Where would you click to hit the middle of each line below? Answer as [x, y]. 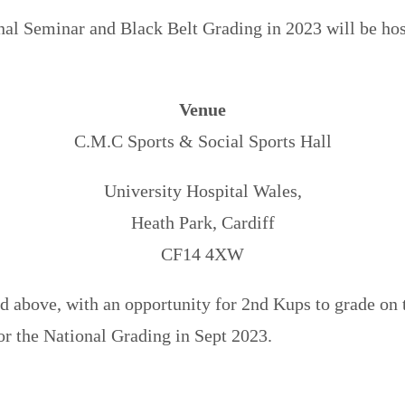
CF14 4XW [202, 254]
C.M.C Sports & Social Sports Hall [202, 141]
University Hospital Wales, [202, 190]
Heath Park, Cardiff [202, 222]
